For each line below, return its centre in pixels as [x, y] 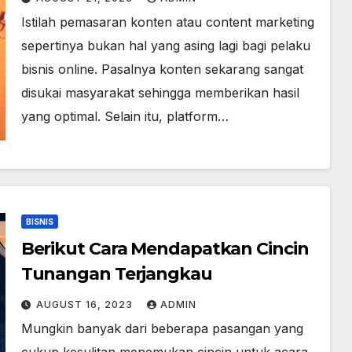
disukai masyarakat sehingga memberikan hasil [160, 93]
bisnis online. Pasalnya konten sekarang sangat [162, 69]
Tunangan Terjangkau [116, 274]
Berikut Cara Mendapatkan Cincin [165, 249]
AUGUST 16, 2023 [86, 304]
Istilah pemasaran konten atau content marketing [167, 22]
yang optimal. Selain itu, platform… [125, 116]
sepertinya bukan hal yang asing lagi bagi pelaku [165, 46]
